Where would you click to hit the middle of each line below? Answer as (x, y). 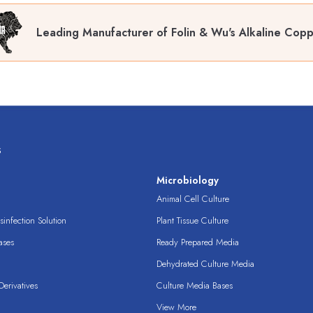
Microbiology (188, 181)
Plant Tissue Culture (192, 221)
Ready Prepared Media (198, 242)
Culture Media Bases (195, 286)
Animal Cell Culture (193, 199)
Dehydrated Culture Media (205, 264)
